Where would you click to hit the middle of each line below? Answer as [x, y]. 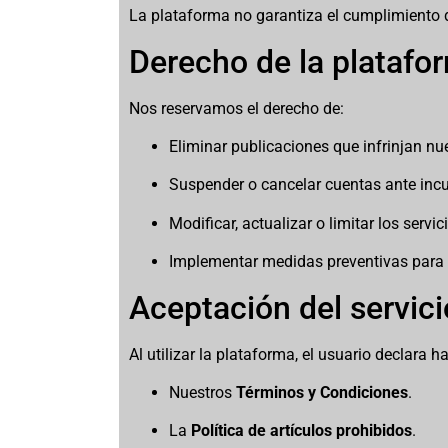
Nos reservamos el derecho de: [237, 108]
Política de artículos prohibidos [302, 431]
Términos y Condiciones [322, 392]
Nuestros [203, 392]
